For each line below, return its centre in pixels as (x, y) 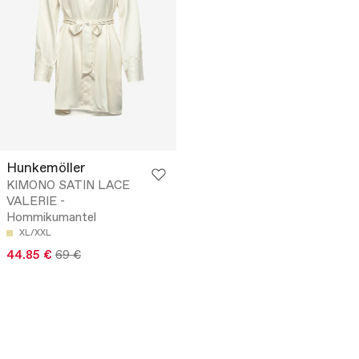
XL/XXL (35, 234)
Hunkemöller (46, 169)
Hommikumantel (51, 218)
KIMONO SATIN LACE (68, 186)
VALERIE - (36, 202)
